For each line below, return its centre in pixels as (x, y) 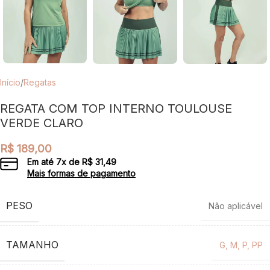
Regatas (40, 82)
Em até (42, 162)
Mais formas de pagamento (81, 173)
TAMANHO (32, 244)
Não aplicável (236, 206)
